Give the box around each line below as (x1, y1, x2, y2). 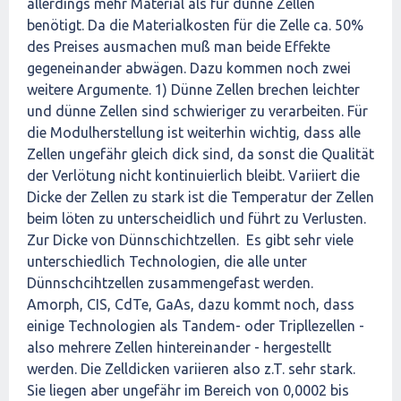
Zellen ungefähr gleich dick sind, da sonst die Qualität (27, 146, 374, 162)
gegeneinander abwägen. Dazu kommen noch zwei (27, 60, 351, 76)
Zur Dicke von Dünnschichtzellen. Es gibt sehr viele (27, 232, 354, 248)
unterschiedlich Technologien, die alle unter (27, 253, 307, 269)
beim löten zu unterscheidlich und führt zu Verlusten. (27, 210, 366, 226)
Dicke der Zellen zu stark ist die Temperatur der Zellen (27, 189, 374, 205)
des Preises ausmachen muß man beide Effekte (27, 38, 330, 55)
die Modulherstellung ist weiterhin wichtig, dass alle (27, 124, 361, 141)
